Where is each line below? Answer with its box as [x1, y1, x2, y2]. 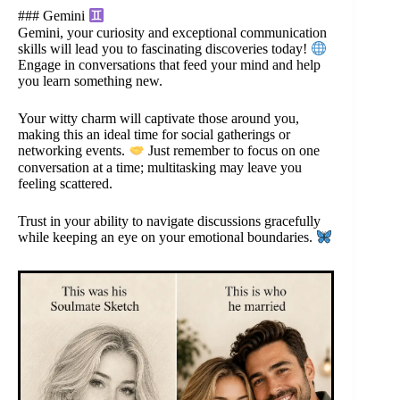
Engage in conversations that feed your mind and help [18, 57, 321, 73]
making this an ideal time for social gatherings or [18, 127, 290, 143]
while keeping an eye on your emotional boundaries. [18, 229, 316, 245]
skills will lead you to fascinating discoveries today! [18, 41, 311, 57]
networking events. [18, 143, 129, 159]
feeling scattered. [18, 175, 112, 191]
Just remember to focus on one [145, 143, 321, 159]
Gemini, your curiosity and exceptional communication [18, 24, 327, 40]
